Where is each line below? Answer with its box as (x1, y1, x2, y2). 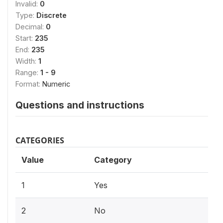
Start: (15, 34, 35, 42)
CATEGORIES (15, 135, 64, 146)
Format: (15, 80, 42, 88)
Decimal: (15, 22, 46, 31)
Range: (15, 68, 40, 77)
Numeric (42, 80, 70, 88)
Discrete (36, 11, 67, 19)
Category (94, 155, 132, 165)
